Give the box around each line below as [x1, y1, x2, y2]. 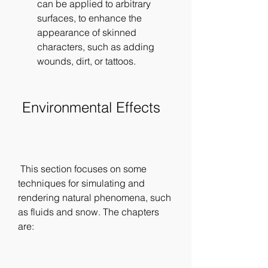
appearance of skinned [37, 26, 136, 38]
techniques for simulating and [18, 177, 145, 189]
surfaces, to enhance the [37, 12, 142, 24]
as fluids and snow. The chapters [18, 206, 159, 218]
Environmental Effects [22, 99, 160, 116]
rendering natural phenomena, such [18, 191, 171, 203]
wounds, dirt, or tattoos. [37, 55, 136, 67]
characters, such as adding [37, 41, 154, 53]
